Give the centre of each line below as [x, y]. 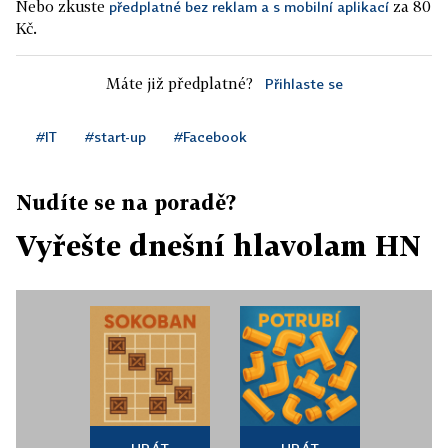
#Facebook [210, 136]
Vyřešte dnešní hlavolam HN [218, 245]
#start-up [115, 136]
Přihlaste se [303, 83]
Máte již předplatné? [179, 83]
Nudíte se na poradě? [126, 202]
